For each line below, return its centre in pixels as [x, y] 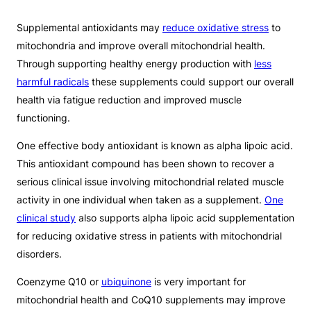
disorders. [39, 254]
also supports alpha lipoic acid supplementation [185, 218]
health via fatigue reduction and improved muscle [129, 100]
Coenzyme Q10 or [59, 282]
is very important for [199, 282]
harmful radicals [53, 82]
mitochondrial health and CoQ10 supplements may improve [151, 300]
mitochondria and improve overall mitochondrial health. [141, 46]
